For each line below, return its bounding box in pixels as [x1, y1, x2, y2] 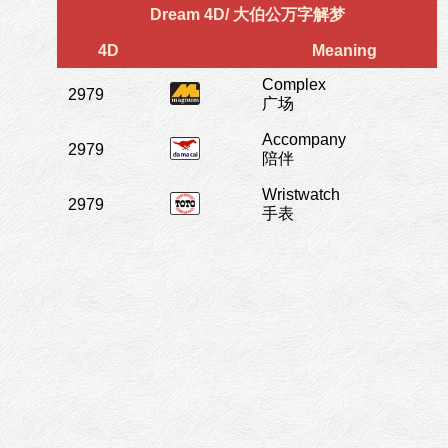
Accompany [262, 130, 347, 148]
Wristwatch [262, 185, 341, 203]
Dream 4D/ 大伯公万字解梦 [149, 5, 345, 23]
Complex [262, 75, 327, 93]
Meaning [311, 41, 377, 59]
